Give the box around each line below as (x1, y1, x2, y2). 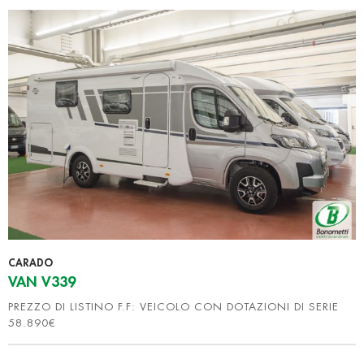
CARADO (8, 257, 53, 268)
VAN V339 (8, 274, 76, 289)
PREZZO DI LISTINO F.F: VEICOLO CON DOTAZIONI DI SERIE (8, 301, 339, 312)
